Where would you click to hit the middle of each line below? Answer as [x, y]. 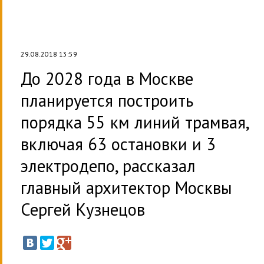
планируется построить [107, 100]
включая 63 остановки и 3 [118, 144]
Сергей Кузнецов [83, 209]
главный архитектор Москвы [126, 188]
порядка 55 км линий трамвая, [135, 122]
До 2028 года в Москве [107, 79]
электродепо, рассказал [108, 166]
